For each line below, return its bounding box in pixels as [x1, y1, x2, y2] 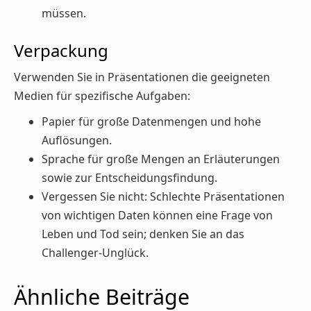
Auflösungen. [42, 132, 112, 148]
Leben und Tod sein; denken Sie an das [42, 226, 244, 242]
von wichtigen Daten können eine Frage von [42, 207, 273, 223]
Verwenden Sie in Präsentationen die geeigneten [14, 69, 270, 85]
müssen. [42, 6, 86, 22]
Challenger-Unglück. [42, 244, 149, 260]
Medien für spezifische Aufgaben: [14, 88, 190, 104]
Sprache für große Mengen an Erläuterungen [42, 151, 280, 167]
